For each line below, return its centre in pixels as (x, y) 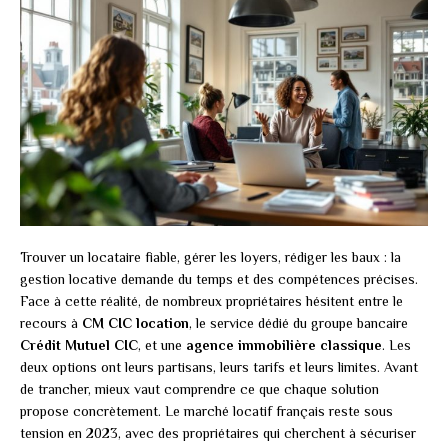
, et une (162, 345)
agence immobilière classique (284, 345)
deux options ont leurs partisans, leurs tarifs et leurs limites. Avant (219, 367)
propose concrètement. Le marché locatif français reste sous (206, 411)
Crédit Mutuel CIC (79, 345)
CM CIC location (135, 323)
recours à (51, 323)
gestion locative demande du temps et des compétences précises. (219, 279)
